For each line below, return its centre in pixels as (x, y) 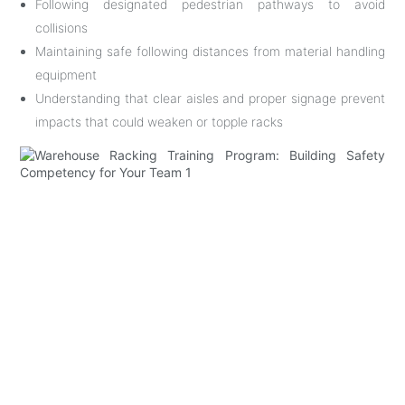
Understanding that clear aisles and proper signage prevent (210, 98)
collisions (62, 27)
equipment (66, 74)
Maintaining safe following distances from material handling (210, 51)
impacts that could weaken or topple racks (160, 121)
